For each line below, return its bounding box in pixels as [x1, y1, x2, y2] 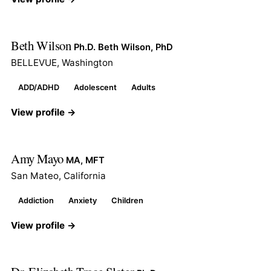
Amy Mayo [11, 149, 67, 167]
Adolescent [74, 82, 117, 92]
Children [111, 195, 143, 205]
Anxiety [68, 195, 97, 205]
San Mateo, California [11, 169, 106, 181]
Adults [131, 82, 155, 92]
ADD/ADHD [18, 82, 59, 92]
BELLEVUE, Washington [11, 56, 113, 68]
